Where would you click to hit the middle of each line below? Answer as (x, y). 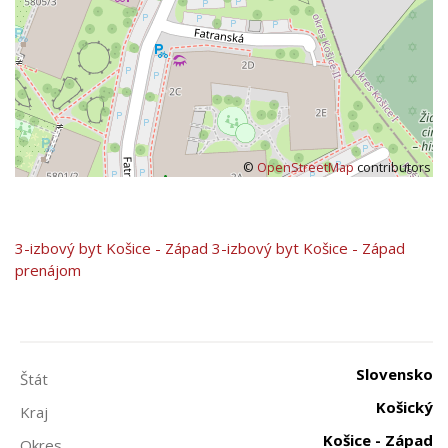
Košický (404, 407)
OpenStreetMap (305, 167)
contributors (392, 167)
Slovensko (394, 374)
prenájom (48, 270)
